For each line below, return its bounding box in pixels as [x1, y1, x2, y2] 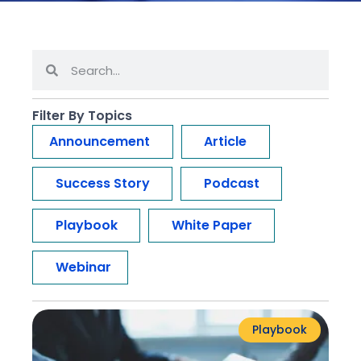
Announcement [49, 132, 150, 151]
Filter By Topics [32, 106, 132, 125]
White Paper [171, 216, 252, 234]
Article [204, 132, 247, 151]
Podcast [203, 174, 259, 193]
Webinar [55, 258, 111, 276]
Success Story [55, 174, 150, 193]
